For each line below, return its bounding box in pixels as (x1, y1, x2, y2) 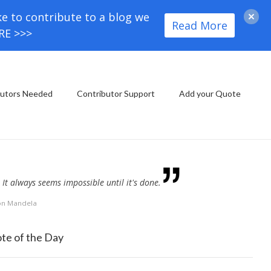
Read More (172, 18, 227, 33)
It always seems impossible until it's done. (2, 177, 161, 188)
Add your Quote (179, 88, 241, 99)
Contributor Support (77, 88, 155, 99)
